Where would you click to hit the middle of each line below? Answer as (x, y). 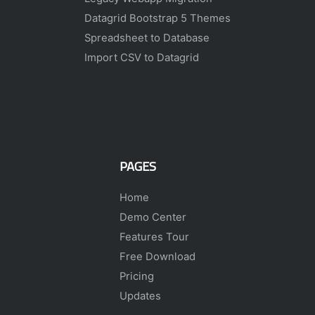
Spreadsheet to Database (147, 38)
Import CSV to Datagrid (142, 57)
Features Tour (154, 237)
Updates (140, 296)
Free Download (157, 256)
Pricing (137, 276)
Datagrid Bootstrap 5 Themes (157, 18)
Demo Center (153, 217)
